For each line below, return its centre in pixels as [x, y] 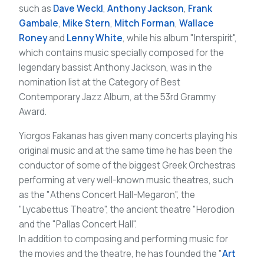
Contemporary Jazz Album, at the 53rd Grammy [117, 97]
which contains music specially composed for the [121, 52]
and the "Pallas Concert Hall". [78, 224]
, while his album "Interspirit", [180, 38]
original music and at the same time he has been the [126, 150]
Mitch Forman [145, 23]
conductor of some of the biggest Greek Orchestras [127, 165]
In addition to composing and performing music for [123, 239]
